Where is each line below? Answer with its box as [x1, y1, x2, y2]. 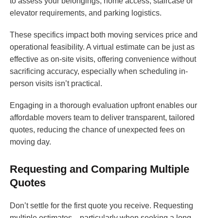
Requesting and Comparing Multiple [10, 163, 189, 176]
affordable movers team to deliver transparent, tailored [10, 113, 195, 122]
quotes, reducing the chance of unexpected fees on [10, 126, 185, 134]
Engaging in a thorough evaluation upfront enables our [10, 101, 197, 110]
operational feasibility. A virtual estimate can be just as [10, 43, 195, 52]
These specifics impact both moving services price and [10, 31, 198, 39]
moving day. [10, 138, 51, 146]
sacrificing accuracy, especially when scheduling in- [10, 67, 188, 76]
